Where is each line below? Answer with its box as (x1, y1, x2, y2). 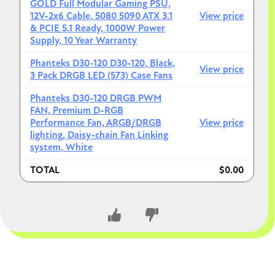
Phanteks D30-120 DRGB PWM (30, 92, 161, 105)
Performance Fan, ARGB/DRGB (30, 117, 161, 130)
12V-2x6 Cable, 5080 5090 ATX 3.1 (30, 10, 172, 23)
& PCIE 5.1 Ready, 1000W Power (30, 22, 165, 35)
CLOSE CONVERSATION (88, 256, 203, 266)
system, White (30, 141, 93, 154)
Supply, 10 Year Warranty (30, 34, 137, 47)
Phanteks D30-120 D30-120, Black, (30, 57, 175, 70)
